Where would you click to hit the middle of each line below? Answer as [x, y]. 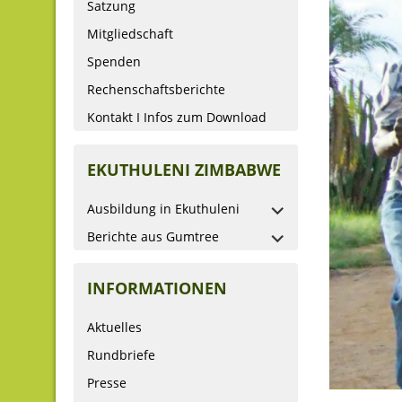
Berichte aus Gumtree [153, 236]
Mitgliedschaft [130, 34]
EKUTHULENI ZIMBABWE [184, 169]
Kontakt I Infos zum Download [177, 118]
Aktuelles [114, 328]
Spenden [114, 62]
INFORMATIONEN [157, 288]
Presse [107, 383]
